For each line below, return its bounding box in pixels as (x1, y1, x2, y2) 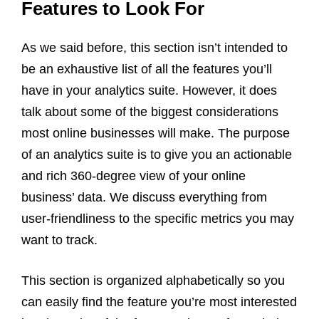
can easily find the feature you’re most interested (21, 294, 297, 309)
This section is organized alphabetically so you (21, 273, 285, 288)
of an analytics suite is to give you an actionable (21, 147, 292, 162)
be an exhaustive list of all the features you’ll (21, 61, 272, 76)
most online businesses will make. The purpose (21, 125, 290, 140)
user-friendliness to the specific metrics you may (21, 211, 294, 226)
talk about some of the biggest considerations (21, 104, 278, 119)
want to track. (21, 232, 98, 247)
